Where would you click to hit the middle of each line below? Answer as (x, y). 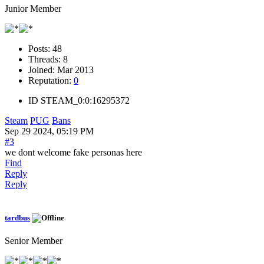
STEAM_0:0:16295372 (85, 100)
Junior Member (33, 8)
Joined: (43, 70)
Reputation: (51, 80)
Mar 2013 (75, 70)
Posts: (40, 48)
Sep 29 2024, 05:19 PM (49, 131)
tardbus (17, 218)
